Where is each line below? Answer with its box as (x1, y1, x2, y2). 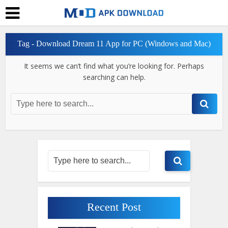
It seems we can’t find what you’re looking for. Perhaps (24, 61, 204, 71)
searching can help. (82, 72, 146, 82)
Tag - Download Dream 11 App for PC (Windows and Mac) (17, 39, 211, 48)
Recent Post (87, 201, 141, 213)
